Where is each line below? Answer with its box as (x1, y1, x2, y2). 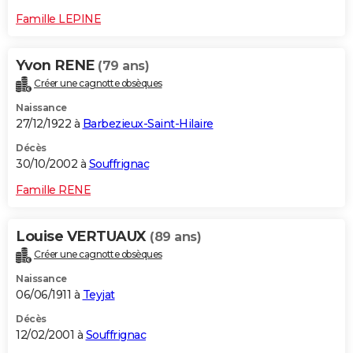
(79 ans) (98, 58, 149, 73)
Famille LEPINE (16, 11, 101, 26)
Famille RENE (16, 182, 91, 197)
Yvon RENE (16, 56, 98, 74)
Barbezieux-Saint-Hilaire (82, 116, 214, 131)
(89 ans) (150, 229, 201, 244)
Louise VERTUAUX (16, 227, 150, 245)
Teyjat (82, 287, 115, 302)
